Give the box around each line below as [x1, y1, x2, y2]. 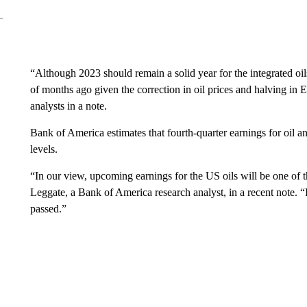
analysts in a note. [29, 100, 107, 112]
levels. [29, 143, 58, 155]
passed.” [29, 203, 66, 214]
